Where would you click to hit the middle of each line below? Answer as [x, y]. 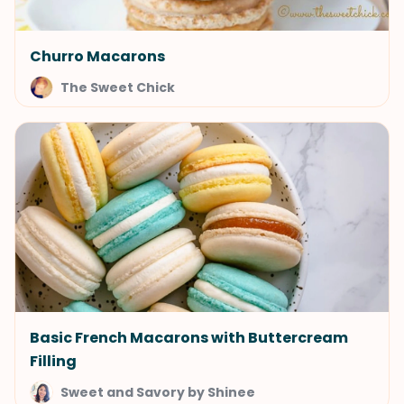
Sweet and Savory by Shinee [158, 392]
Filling [53, 361]
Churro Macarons [97, 56]
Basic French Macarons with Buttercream [189, 338]
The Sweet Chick [118, 87]
